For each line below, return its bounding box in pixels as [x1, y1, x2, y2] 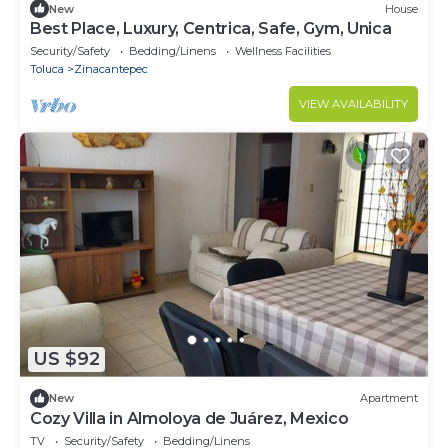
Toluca [30, 62, 64, 77]
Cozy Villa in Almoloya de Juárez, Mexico [30, 408, 349, 428]
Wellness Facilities [235, 44, 331, 59]
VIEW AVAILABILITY [299, 97, 408, 112]
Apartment [360, 391, 418, 406]
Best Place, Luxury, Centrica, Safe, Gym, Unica [30, 19, 392, 39]
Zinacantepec [74, 62, 148, 77]
